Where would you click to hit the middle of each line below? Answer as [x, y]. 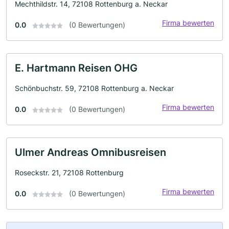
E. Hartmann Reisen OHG [76, 68]
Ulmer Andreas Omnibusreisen [90, 152]
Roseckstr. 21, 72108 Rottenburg [69, 173]
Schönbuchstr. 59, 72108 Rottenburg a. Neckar [94, 88]
